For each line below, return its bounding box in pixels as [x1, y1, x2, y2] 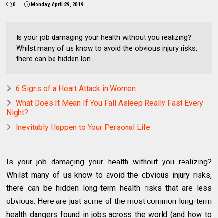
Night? [6, 108, 29, 118]
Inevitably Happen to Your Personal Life [16, 123, 151, 132]
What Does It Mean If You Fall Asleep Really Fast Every [16, 98, 204, 108]
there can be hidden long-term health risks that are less [6, 183, 212, 193]
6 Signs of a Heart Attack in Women [16, 84, 136, 93]
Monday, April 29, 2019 [31, 2, 84, 8]
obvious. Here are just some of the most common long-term [6, 197, 212, 206]
